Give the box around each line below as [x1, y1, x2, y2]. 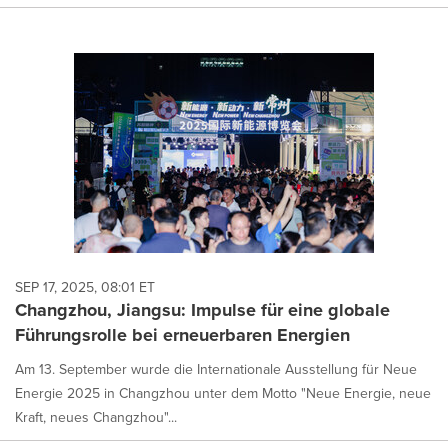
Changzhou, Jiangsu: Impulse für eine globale [15, 297, 390, 324]
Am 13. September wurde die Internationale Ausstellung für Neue [15, 359, 417, 381]
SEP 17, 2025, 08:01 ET [15, 277, 155, 299]
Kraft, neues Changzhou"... [15, 407, 177, 429]
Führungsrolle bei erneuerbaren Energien [15, 322, 350, 349]
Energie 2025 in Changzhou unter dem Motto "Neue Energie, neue [15, 383, 431, 405]
